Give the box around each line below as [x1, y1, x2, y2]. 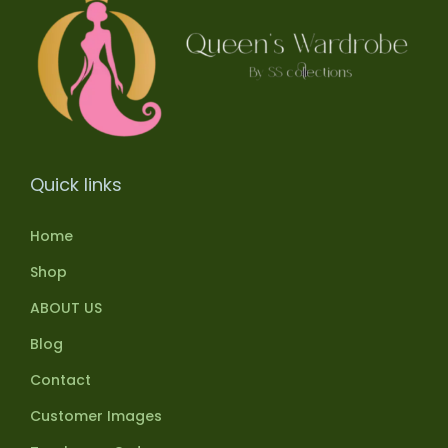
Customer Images [30, 406, 162, 427]
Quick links [30, 172, 122, 198]
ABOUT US [30, 298, 102, 319]
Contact [30, 370, 91, 391]
